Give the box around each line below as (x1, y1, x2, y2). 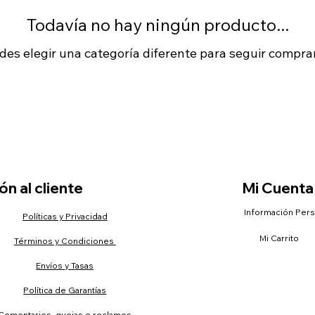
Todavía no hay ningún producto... (26, 14, 289, 36)
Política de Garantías (23, 284, 107, 295)
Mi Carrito (259, 232, 299, 243)
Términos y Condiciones (13, 236, 116, 247)
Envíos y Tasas (36, 259, 94, 271)
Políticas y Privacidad (22, 211, 108, 222)
